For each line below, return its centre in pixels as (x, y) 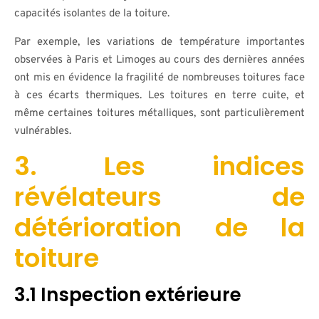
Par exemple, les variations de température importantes (159, 42)
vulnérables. (43, 131)
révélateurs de (159, 197)
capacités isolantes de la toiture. (92, 14)
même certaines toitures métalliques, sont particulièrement (159, 114)
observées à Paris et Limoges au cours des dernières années (159, 60)
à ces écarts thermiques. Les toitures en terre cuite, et (159, 96)
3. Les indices (159, 166)
